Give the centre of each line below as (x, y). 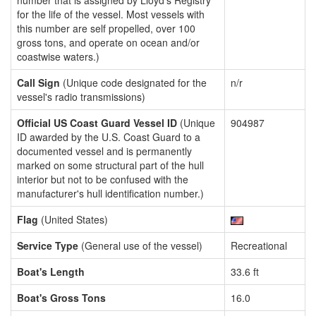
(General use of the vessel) (140, 245)
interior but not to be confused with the (103, 179)
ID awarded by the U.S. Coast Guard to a (109, 137)
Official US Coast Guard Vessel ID (97, 123)
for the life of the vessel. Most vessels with (111, 14)
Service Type (48, 245)
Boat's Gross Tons (61, 298)
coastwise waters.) (58, 56)
